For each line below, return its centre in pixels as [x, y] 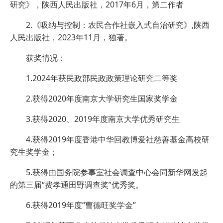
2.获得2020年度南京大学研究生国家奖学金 [102, 99]
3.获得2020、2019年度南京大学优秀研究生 [103, 119]
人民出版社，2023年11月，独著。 [71, 38]
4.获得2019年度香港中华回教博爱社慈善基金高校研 [118, 140]
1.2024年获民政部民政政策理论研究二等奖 [102, 78]
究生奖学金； [34, 152]
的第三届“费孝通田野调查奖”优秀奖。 [77, 185]
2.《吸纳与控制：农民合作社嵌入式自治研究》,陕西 [118, 25]
